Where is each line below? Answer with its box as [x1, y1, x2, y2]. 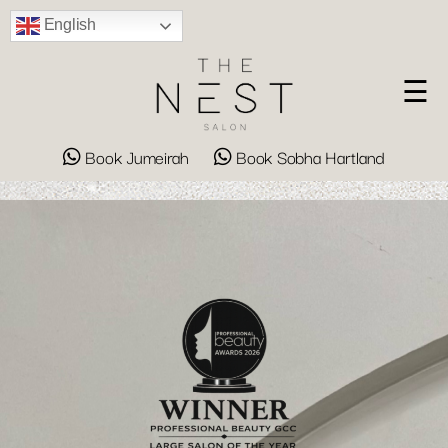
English [40, 16, 96, 34]
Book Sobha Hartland [231, 143, 386, 171]
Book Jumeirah [80, 143, 194, 171]
